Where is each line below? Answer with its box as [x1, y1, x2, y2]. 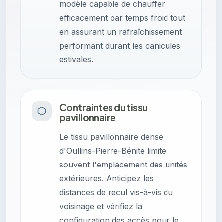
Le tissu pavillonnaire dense [59, 132, 163, 142]
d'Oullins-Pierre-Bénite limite [59, 146, 166, 156]
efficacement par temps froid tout [59, 13, 185, 23]
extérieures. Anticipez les [59, 173, 154, 184]
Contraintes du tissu [59, 101, 148, 113]
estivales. [59, 55, 93, 65]
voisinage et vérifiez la [59, 201, 142, 212]
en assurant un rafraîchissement [59, 27, 182, 37]
